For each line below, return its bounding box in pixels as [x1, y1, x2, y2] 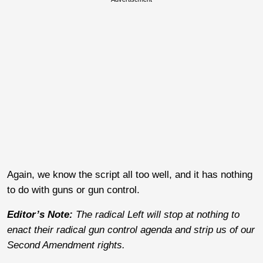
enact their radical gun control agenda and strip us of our [7, 224, 255, 235]
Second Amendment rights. [7, 239, 125, 251]
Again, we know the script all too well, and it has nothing [7, 168, 252, 180]
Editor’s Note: [7, 208, 76, 220]
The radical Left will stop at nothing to [76, 208, 240, 220]
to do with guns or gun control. [7, 184, 140, 195]
